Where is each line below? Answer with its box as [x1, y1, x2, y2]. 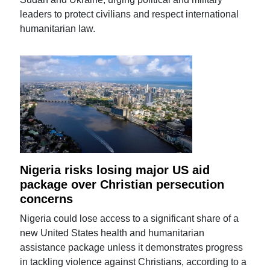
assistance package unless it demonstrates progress [20, 242, 243, 253]
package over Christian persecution [20, 177, 225, 191]
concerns [20, 192, 74, 206]
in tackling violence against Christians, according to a [20, 256, 247, 267]
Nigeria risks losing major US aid [20, 163, 210, 177]
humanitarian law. [20, 23, 96, 34]
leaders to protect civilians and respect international [20, 8, 239, 19]
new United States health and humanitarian [20, 227, 205, 238]
